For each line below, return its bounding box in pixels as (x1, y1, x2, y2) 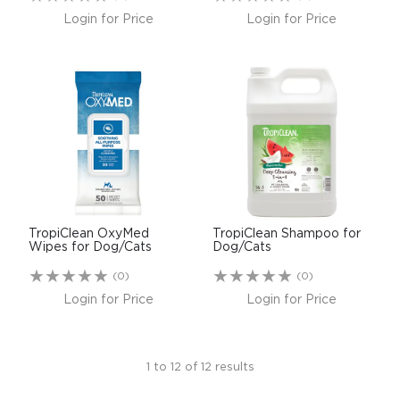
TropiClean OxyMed (29, 228, 150, 239)
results (211, 362, 254, 372)
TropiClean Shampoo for (212, 228, 362, 239)
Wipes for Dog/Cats (29, 241, 153, 253)
